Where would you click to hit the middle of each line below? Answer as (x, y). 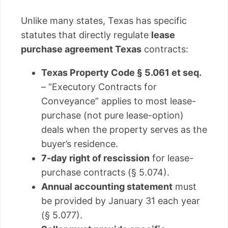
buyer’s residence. (80, 144)
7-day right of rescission (95, 158)
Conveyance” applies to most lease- (119, 101)
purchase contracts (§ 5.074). (105, 173)
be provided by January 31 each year (121, 201)
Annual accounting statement (107, 187)
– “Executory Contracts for (99, 87)
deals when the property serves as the (124, 130)
